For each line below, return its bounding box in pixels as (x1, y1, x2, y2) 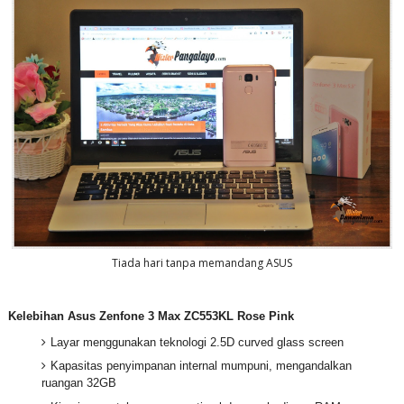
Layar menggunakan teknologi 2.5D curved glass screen (50, 335, 344, 349)
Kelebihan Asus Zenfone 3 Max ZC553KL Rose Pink (7, 309, 294, 324)
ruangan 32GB (41, 376, 117, 390)
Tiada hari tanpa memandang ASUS (111, 254, 292, 271)
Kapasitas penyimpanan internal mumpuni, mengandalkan (50, 359, 353, 373)
